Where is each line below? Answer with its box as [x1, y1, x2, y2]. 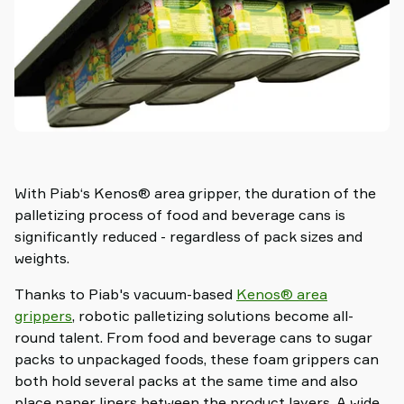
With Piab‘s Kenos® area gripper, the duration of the [14, 184, 376, 203]
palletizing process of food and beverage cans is [14, 206, 345, 225]
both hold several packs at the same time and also [14, 372, 358, 390]
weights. [14, 249, 69, 268]
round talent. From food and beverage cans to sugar [14, 328, 372, 347]
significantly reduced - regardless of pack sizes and [14, 227, 363, 246]
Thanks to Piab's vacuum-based [14, 285, 236, 304]
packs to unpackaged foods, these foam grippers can [14, 350, 379, 369]
